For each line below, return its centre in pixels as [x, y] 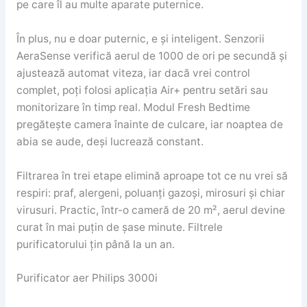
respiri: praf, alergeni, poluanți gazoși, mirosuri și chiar [150, 193]
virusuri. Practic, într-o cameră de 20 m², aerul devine [150, 210]
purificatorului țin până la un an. [95, 244]
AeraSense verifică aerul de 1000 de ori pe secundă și [151, 56]
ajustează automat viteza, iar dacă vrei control [133, 73]
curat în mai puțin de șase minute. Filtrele [119, 227]
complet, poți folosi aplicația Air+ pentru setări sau [142, 90]
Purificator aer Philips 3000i [87, 278]
